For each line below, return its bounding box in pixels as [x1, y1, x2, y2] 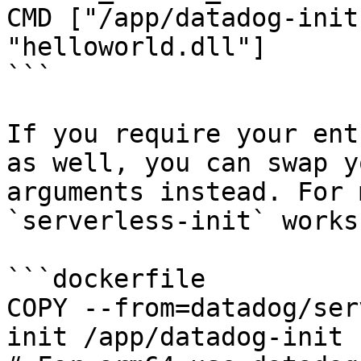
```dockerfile [6, 264, 205, 293]
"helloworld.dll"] [6, 32, 267, 61]
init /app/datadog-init [6, 322, 343, 351]
